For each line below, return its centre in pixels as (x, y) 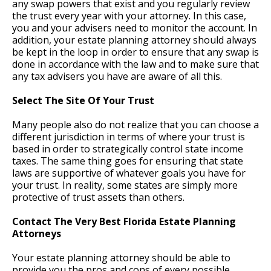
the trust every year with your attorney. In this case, (129, 16)
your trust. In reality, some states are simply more (125, 185)
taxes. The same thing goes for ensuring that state (128, 161)
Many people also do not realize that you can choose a (135, 125)
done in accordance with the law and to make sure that (135, 64)
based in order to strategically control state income (128, 149)
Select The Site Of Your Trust (83, 101)
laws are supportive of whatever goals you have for (129, 173)
